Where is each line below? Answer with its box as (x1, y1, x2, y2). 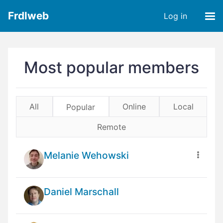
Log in (164, 11, 187, 21)
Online (122, 102, 146, 111)
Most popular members (24, 58, 199, 77)
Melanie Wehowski (44, 149, 129, 161)
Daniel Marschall (44, 186, 119, 198)
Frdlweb (8, 9, 49, 22)
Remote (97, 122, 126, 132)
